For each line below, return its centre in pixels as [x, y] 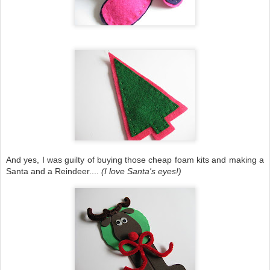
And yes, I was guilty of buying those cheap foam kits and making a [135, 160]
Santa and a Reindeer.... [54, 171]
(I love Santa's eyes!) [141, 171]
